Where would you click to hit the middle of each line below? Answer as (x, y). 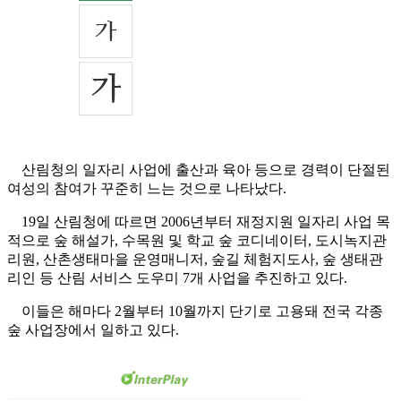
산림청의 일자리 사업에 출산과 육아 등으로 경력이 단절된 (199, 170)
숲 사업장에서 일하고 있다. (93, 330)
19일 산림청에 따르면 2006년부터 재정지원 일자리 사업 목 (199, 222)
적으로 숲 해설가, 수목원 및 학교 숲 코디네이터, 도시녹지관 (197, 241)
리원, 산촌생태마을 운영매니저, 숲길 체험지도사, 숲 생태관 (195, 260)
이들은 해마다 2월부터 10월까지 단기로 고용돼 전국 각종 (195, 311)
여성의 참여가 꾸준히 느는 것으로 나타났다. (147, 189)
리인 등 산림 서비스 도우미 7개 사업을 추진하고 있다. (177, 278)
